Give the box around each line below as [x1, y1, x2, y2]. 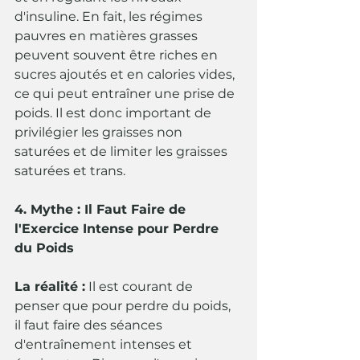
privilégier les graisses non [14, 125, 186, 141]
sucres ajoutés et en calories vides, [14, 67, 238, 83]
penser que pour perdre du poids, [14, 298, 234, 314]
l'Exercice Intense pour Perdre [14, 221, 223, 237]
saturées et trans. [14, 163, 125, 179]
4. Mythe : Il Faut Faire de [14, 202, 190, 218]
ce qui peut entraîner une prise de [14, 86, 238, 102]
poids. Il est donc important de [14, 105, 215, 121]
